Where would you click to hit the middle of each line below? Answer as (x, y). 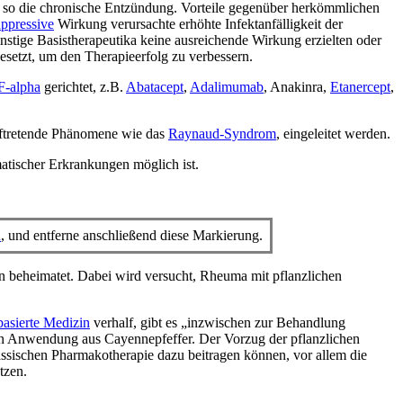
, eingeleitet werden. (333, 134)
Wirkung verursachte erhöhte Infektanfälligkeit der (198, 24)
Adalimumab (227, 87)
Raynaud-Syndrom (222, 134)
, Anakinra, (297, 87)
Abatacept (155, 87)
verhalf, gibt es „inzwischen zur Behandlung (218, 323)
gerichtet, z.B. (83, 87)
